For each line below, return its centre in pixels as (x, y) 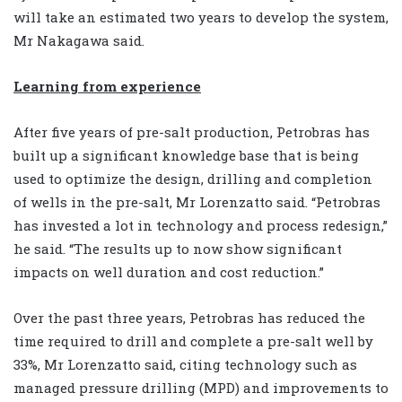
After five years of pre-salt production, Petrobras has (192, 132)
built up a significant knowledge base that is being (186, 156)
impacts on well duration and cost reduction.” (169, 272)
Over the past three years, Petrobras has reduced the (189, 318)
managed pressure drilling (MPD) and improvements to (201, 388)
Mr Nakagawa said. (79, 41)
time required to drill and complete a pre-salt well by (193, 341)
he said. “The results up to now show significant (178, 249)
